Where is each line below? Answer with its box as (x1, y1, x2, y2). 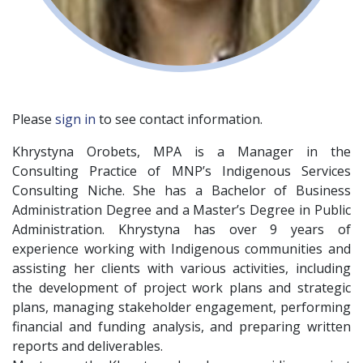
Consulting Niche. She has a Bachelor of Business (12, 181, 351, 199)
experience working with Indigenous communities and (12, 239, 351, 258)
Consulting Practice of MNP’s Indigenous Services (12, 161, 351, 180)
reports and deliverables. (12, 336, 163, 355)
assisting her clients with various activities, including (12, 258, 351, 277)
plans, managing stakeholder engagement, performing (12, 297, 351, 316)
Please (12, 109, 55, 128)
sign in (55, 109, 96, 128)
